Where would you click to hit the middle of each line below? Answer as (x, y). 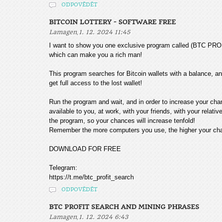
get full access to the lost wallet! (96, 83)
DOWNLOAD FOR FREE (85, 149)
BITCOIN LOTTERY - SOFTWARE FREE (112, 22)
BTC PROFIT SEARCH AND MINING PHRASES (124, 207)
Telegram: (63, 168)
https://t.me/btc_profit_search (91, 177)
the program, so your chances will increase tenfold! (122, 121)
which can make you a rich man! (96, 55)
